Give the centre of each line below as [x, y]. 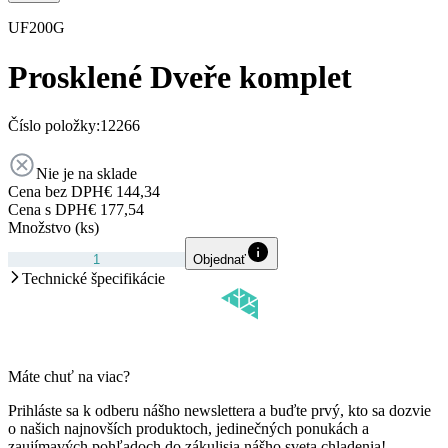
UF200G [36, 28]
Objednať [219, 260]
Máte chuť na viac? [69, 377]
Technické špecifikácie [93, 279]
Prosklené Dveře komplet [180, 76]
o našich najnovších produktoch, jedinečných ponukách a [188, 429]
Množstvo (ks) [53, 228]
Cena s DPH [48, 210]
